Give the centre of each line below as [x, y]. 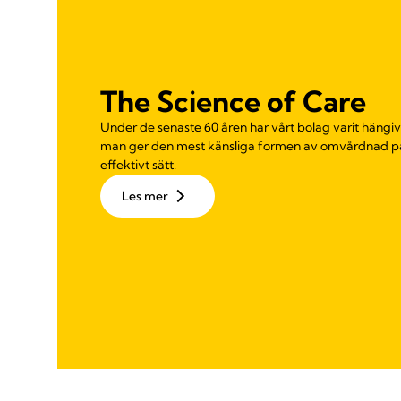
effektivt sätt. [138, 165]
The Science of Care [233, 102]
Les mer [145, 196]
